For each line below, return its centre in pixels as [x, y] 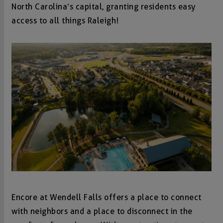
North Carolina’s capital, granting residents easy [104, 7]
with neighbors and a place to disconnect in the [102, 211]
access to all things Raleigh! [65, 21]
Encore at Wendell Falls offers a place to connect [107, 197]
